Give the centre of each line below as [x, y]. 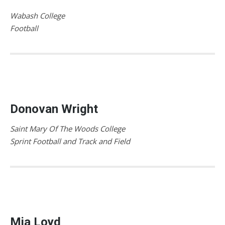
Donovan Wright [54, 109]
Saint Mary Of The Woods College [68, 128]
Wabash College [37, 15]
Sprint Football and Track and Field [70, 141]
